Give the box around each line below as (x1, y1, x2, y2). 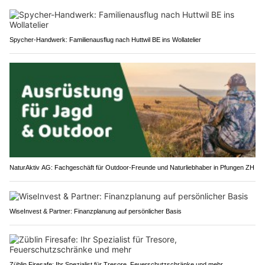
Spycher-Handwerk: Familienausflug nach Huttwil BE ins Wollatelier (9, 36, 201, 44)
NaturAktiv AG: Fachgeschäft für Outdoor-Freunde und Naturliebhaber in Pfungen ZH (9, 163, 254, 171)
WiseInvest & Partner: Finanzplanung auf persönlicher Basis (9, 207, 182, 215)
